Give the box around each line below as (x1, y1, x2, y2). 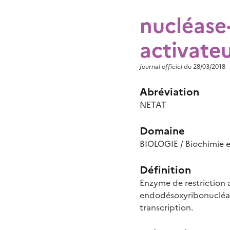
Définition (140, 162, 191, 176)
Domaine (140, 123, 185, 137)
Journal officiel (140, 62, 182, 70)
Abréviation (140, 84, 199, 98)
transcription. (140, 201, 193, 213)
